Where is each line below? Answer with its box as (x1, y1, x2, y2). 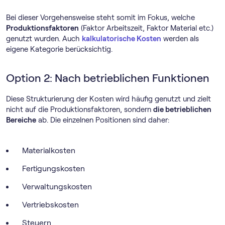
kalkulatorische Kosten (82, 35, 161, 43)
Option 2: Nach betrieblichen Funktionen (6, 72, 209, 84)
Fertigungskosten (22, 164, 85, 173)
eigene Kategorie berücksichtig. (6, 45, 113, 53)
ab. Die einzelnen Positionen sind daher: (36, 116, 169, 124)
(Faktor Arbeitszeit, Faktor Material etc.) (79, 24, 213, 32)
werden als (161, 35, 199, 43)
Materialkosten (22, 146, 75, 155)
